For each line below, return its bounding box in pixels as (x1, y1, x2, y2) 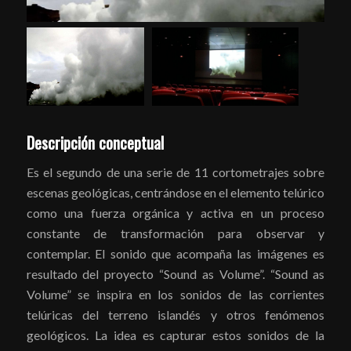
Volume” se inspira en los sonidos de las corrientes (26, 286, 325, 302)
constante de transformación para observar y (26, 225, 325, 241)
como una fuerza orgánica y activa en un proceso (26, 204, 325, 220)
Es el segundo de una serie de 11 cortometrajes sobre (26, 164, 325, 179)
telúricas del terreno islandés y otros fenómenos (26, 306, 325, 322)
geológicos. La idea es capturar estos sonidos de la (26, 327, 325, 342)
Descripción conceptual (26, 131, 164, 155)
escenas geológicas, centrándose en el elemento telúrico (26, 184, 325, 200)
